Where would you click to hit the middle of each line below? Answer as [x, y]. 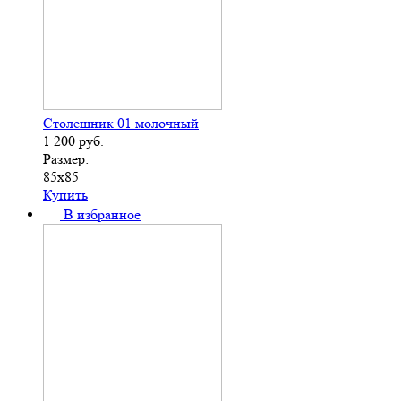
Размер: [66, 158]
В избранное [102, 214]
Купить [65, 194]
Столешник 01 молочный [121, 123]
